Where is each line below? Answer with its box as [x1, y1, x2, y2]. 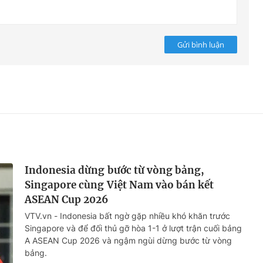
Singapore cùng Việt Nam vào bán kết [25, 178, 214, 192]
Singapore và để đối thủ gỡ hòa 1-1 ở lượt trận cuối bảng [25, 223, 242, 234]
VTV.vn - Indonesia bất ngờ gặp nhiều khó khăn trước [25, 211, 230, 221]
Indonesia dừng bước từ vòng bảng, [25, 164, 205, 177]
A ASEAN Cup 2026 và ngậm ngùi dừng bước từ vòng [25, 235, 232, 246]
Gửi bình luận [177, 39, 224, 50]
